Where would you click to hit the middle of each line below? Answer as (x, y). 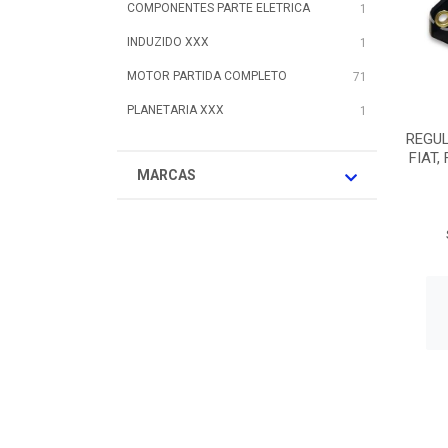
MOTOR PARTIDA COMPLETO (207, 76)
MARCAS (166, 175)
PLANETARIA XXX (175, 110)
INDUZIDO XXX (168, 42)
